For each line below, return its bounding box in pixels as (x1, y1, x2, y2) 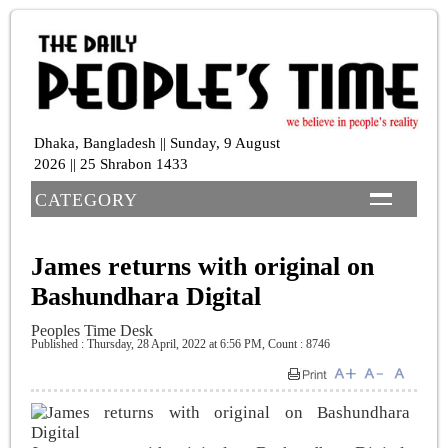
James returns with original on (31, 251, 374, 281)
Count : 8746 (265, 336, 330, 351)
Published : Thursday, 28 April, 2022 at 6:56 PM (31, 336, 262, 351)
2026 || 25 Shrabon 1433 (34, 155, 188, 172)
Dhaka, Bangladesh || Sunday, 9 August (34, 134, 280, 151)
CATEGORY (35, 189, 138, 210)
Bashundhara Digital (31, 281, 261, 311)
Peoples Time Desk (31, 321, 153, 339)
